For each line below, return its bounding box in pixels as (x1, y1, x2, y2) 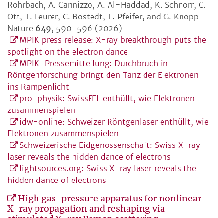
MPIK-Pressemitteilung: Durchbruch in (19, 58, 168, 69)
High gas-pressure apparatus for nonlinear (18, 193, 201, 204)
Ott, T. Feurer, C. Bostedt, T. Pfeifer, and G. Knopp (7, 12, 199, 22)
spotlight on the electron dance (7, 47, 128, 57)
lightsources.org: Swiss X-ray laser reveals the (19, 163, 196, 174)
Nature (7, 23, 36, 34)
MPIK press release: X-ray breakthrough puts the (19, 35, 206, 45)
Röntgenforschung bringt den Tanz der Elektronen (7, 70, 199, 80)
